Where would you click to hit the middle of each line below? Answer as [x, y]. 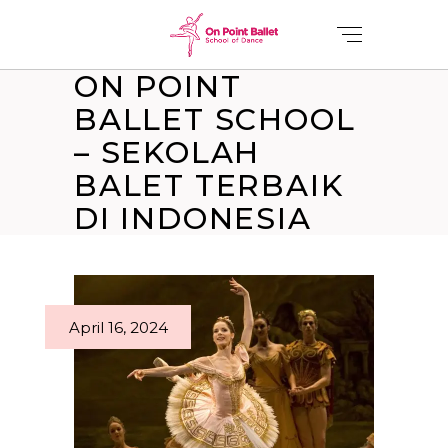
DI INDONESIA [193, 218]
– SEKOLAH [167, 152]
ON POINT [158, 86]
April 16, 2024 [118, 327]
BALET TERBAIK [209, 185]
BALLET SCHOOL [215, 119]
